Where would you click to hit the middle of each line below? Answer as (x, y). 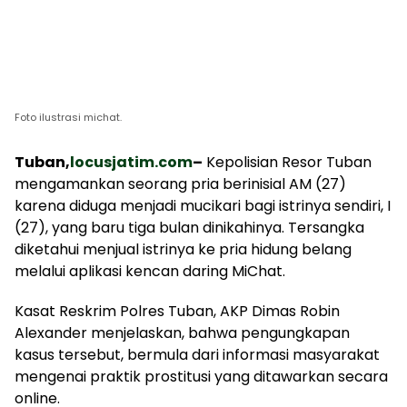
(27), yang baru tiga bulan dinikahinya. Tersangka (189, 228)
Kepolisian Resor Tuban (287, 162)
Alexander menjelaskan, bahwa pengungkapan (182, 333)
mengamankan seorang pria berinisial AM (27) (180, 184)
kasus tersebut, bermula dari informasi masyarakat (197, 355)
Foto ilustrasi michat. (68, 117)
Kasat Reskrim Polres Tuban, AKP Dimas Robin (177, 311)
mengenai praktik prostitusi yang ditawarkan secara (201, 377)
